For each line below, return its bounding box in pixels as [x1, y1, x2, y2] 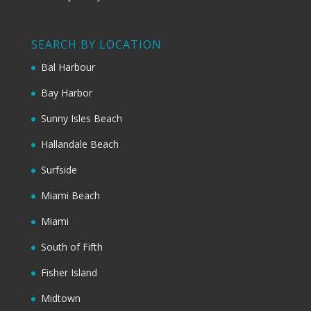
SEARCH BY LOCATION [31, 37, 162, 53]
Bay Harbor [40, 86, 92, 100]
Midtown [40, 292, 81, 305]
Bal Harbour [40, 60, 95, 74]
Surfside [40, 163, 77, 177]
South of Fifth [40, 240, 103, 254]
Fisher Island [40, 266, 97, 280]
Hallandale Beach [40, 137, 119, 151]
